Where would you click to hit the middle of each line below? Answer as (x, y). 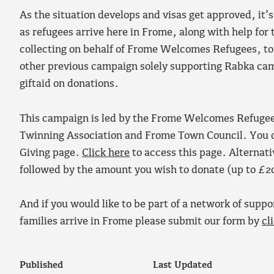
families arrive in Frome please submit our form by (141, 222)
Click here (106, 153)
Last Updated (183, 266)
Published (41, 266)
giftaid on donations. (69, 84)
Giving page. (51, 153)
